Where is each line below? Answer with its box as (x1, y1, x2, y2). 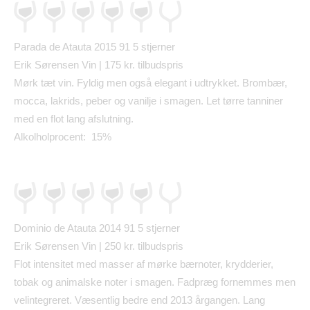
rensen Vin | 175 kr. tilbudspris (48, 59, 183, 71)
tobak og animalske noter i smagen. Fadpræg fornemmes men (14, 276, 295, 289)
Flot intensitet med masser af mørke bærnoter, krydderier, (14, 258, 273, 271)
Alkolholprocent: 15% (14, 131, 111, 143)
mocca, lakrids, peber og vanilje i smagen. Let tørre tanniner (14, 95, 283, 107)
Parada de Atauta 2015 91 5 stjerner (14, 41, 175, 53)
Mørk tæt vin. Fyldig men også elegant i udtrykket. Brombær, (14, 77, 287, 89)
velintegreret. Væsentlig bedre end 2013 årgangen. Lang (14, 294, 265, 307)
